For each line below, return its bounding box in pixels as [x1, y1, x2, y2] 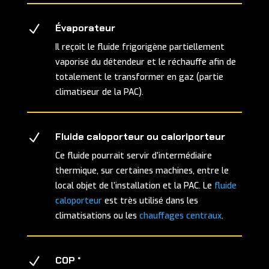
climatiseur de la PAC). [55, 86, 144, 98]
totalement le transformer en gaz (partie [55, 71, 223, 83]
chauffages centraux [139, 210, 222, 222]
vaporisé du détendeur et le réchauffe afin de [55, 56, 236, 68]
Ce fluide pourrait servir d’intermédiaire [55, 150, 212, 162]
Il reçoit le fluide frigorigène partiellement [55, 41, 225, 53]
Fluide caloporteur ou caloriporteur [55, 130, 225, 144]
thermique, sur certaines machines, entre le [55, 165, 229, 177]
